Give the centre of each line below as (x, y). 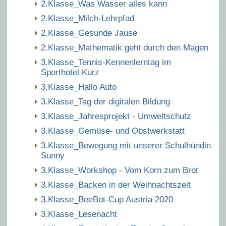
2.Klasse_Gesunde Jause (89, 33)
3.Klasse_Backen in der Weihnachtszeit (116, 185)
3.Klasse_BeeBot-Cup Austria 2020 (107, 200)
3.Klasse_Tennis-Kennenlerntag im (106, 62)
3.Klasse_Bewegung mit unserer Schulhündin (126, 146)
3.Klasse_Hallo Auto (79, 87)
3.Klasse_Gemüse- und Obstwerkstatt (113, 131)
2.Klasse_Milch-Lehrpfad (88, 18)
